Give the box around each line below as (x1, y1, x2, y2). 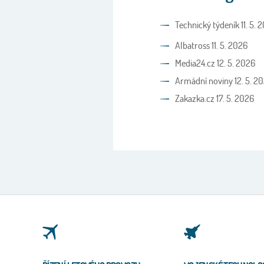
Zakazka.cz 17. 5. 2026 (175, 92, 254, 104)
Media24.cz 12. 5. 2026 (175, 57, 255, 69)
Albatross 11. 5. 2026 (175, 39, 247, 51)
